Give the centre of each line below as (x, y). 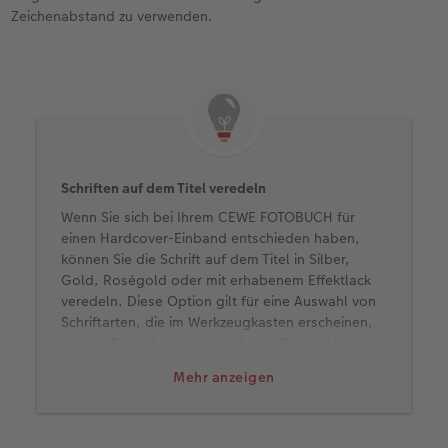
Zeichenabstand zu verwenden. (112, 16)
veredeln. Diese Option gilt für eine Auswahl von (219, 301)
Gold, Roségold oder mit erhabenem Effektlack (216, 280)
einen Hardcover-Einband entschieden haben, (211, 238)
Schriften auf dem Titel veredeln (164, 188)
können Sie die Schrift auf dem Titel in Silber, (206, 259)
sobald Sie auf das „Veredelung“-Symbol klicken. (222, 343)
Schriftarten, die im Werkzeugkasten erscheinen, (217, 322)
